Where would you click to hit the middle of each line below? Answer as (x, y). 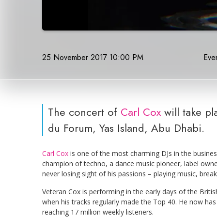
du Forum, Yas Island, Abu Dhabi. (126, 128)
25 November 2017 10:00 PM (93, 57)
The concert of (84, 112)
